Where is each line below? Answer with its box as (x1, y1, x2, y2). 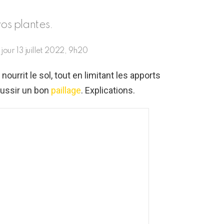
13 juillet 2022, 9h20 (16, 47, 88, 55)
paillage (49, 85, 81, 96)
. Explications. (81, 85, 135, 96)
